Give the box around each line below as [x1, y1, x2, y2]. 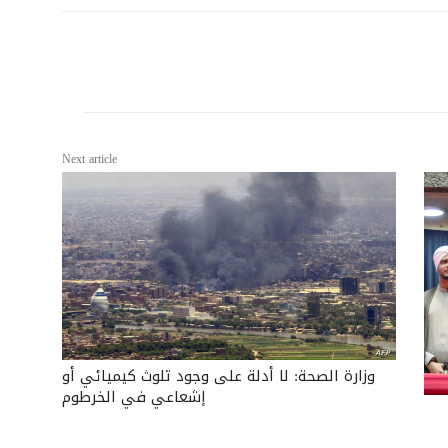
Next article [62, 147, 118, 170]
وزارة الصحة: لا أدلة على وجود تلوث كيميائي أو [62, 361, 376, 390]
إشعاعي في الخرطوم [62, 382, 207, 411]
